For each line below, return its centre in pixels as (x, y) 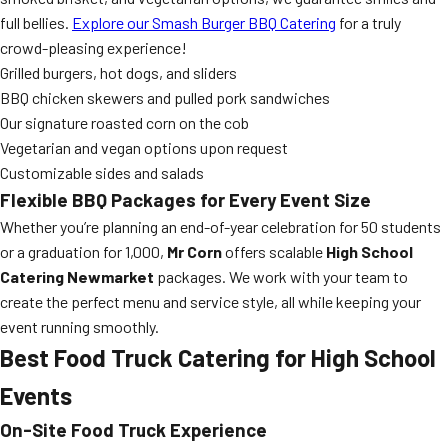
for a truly (368, 22)
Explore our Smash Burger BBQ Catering (204, 22)
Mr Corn (194, 251)
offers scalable (274, 251)
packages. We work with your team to (281, 276)
